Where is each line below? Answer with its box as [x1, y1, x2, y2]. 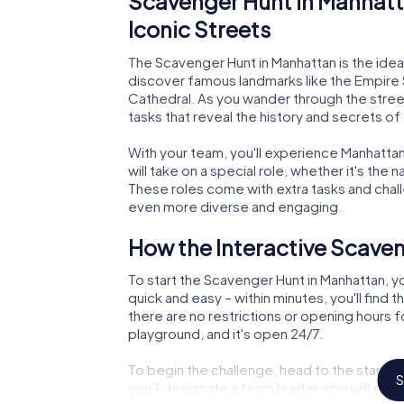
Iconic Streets [128, 15, 271, 43]
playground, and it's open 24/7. [128, 325, 323, 343]
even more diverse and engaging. [128, 197, 342, 215]
